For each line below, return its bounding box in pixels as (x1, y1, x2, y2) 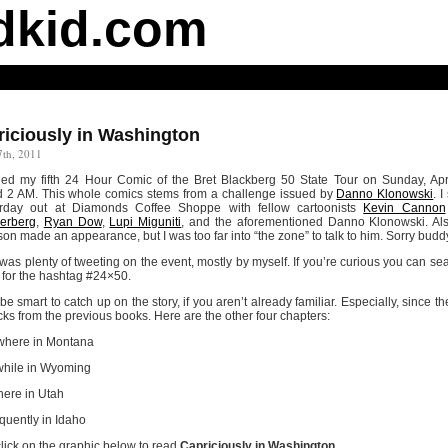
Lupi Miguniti (109, 215, 182, 229)
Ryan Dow (43, 215, 102, 229)
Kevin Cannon (363, 201, 446, 215)
